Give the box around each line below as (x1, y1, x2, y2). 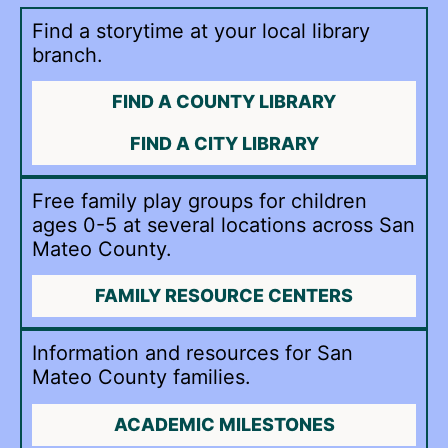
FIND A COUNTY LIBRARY (112, 90, 336, 112)
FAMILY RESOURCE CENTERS (95, 285, 353, 307)
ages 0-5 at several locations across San (32, 212, 415, 237)
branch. (32, 42, 103, 67)
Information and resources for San (32, 341, 353, 366)
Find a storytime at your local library (32, 18, 370, 43)
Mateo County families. (32, 365, 251, 390)
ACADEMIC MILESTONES (113, 413, 335, 435)
